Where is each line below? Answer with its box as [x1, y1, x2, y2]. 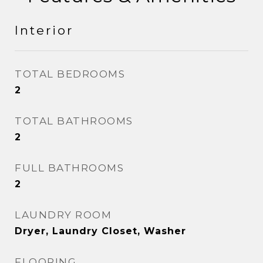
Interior [15, 23, 73, 38]
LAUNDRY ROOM [15, 209, 112, 221]
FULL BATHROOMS [15, 162, 124, 174]
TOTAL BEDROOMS [15, 68, 125, 80]
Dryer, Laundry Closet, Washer [15, 225, 186, 237]
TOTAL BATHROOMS [15, 115, 133, 127]
